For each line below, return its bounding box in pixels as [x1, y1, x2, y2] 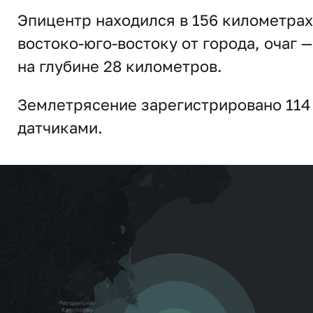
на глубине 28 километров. [17, 57, 222, 75]
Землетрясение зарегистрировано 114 [17, 95, 310, 114]
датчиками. [17, 118, 103, 137]
